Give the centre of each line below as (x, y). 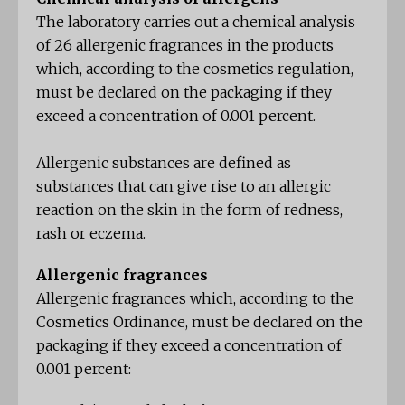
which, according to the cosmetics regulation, (195, 69)
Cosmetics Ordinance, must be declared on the (199, 322)
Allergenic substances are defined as (164, 163)
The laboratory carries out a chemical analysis (196, 22)
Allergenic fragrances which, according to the (195, 299)
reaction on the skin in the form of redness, (189, 210)
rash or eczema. (91, 234)
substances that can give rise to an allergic (184, 187)
